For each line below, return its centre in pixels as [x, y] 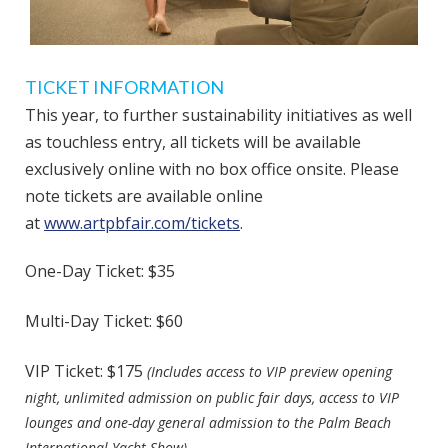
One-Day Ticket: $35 [100, 271]
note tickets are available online [144, 196]
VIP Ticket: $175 [84, 371]
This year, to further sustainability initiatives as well [218, 115]
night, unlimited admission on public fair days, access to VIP [212, 397]
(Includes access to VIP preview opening [269, 371]
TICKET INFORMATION [124, 87]
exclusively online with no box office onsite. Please [212, 169]
